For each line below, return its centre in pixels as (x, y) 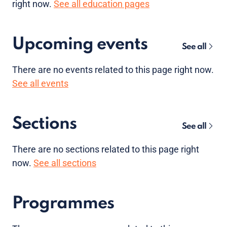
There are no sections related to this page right (106, 149)
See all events (40, 83)
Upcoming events (80, 45)
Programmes (63, 204)
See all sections (65, 163)
